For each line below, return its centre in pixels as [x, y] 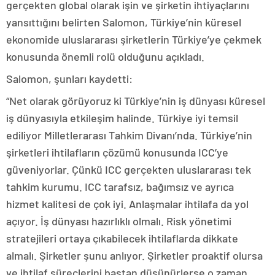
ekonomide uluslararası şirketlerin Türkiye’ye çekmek [134, 39]
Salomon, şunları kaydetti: [69, 79]
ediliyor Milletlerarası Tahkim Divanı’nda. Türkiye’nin [129, 135]
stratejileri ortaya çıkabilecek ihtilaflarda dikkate [122, 238]
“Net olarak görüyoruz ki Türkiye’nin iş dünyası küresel [136, 101]
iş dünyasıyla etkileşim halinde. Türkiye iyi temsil [122, 118]
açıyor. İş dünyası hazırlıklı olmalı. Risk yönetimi [119, 221]
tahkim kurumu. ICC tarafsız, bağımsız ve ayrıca [120, 187]
